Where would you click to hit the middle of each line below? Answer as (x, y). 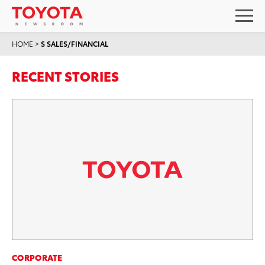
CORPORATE (37, 257)
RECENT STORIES (65, 75)
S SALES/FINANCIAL (75, 43)
